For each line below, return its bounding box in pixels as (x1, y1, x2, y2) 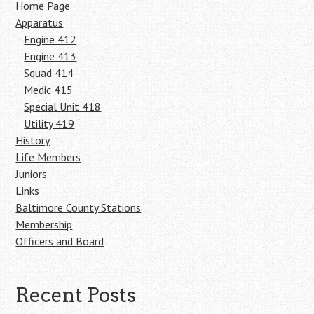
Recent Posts (15, 282, 137, 307)
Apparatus (15, 15, 64, 29)
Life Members (15, 149, 81, 164)
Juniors (15, 166, 48, 181)
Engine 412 (24, 32, 77, 46)
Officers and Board (15, 233, 104, 248)
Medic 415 (24, 82, 74, 97)
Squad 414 (24, 65, 74, 80)
